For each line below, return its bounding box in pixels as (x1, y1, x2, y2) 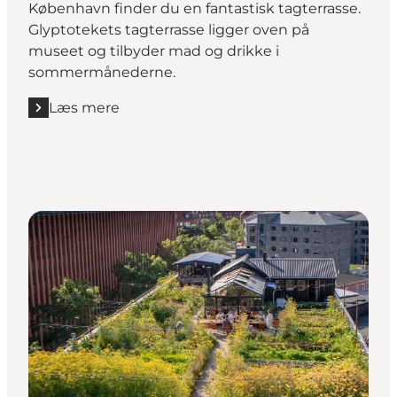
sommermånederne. (28, 63, 175, 81)
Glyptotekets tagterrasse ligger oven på (28, 20, 309, 38)
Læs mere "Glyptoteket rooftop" (27, 108, 254, 126)
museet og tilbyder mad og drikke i (28, 42, 279, 59)
